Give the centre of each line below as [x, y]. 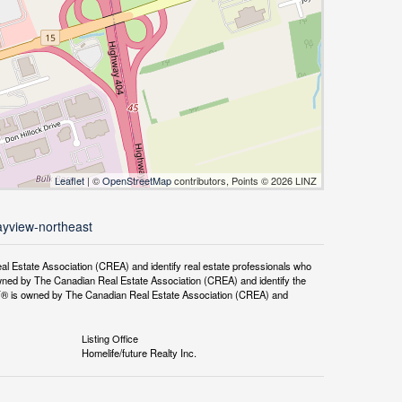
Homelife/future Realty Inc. [139, 353]
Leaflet [70, 181]
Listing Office [109, 339]
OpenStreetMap [137, 181]
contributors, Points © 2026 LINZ [244, 181]
